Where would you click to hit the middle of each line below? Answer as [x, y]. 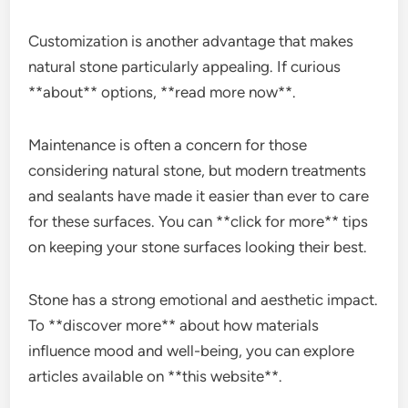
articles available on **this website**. [156, 376]
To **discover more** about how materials [174, 325]
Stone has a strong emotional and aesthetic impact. [204, 300]
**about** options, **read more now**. [163, 92]
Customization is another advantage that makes [191, 41]
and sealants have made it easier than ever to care [199, 196]
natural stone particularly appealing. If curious [185, 66]
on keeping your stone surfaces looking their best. [198, 247]
